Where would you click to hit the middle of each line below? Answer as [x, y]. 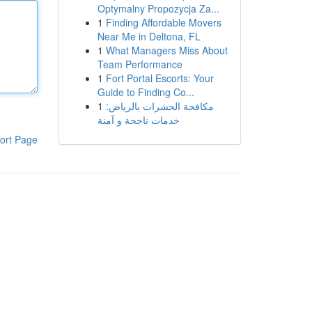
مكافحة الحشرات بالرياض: [159, 106]
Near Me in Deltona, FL [149, 36]
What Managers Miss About [166, 50]
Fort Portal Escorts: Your [159, 78]
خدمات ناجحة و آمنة [138, 120]
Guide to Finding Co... [146, 92]
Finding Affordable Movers [163, 22]
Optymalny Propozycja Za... [158, 8]
